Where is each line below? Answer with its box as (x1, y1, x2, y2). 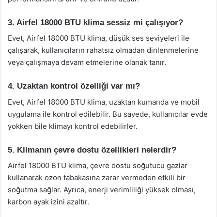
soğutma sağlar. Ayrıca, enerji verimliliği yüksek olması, (8, 185, 196, 194)
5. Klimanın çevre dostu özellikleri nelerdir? (8, 145, 176, 155)
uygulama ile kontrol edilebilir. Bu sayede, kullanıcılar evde (8, 109, 208, 119)
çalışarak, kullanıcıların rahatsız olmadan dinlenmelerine (8, 46, 199, 55)
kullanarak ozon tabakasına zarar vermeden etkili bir (8, 173, 186, 182)
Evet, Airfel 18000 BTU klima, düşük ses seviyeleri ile (8, 33, 189, 43)
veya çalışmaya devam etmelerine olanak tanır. (8, 58, 166, 67)
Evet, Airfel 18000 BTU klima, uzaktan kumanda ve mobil (8, 97, 200, 107)
